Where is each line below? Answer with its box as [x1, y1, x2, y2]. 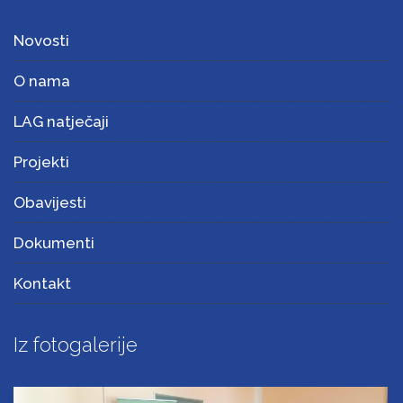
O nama [13, 72, 70, 91]
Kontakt [13, 274, 71, 293]
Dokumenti [13, 234, 94, 253]
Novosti [13, 31, 69, 50]
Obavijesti [13, 193, 86, 212]
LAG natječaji [13, 112, 109, 131]
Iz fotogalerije [13, 333, 138, 357]
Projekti [13, 153, 69, 172]
